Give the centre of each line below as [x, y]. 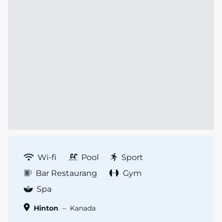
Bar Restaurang [66, 173]
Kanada [83, 208]
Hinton [46, 208]
